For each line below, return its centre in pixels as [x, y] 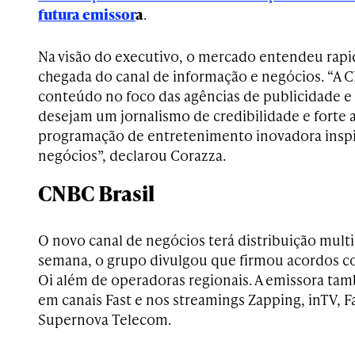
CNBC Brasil [96, 193]
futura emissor [87, 14]
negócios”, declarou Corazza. [132, 155]
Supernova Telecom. [105, 319]
